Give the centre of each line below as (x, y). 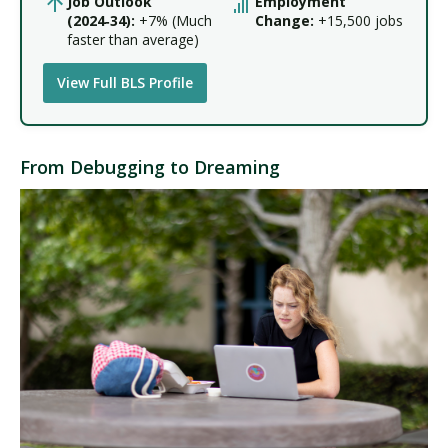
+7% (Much (173, 20)
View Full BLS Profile (125, 83)
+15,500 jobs (358, 20)
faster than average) (133, 39)
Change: (284, 20)
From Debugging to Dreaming (150, 166)
